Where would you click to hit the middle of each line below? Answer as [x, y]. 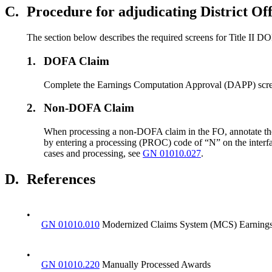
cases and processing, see [93, 154]
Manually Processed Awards [155, 264]
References [61, 179]
